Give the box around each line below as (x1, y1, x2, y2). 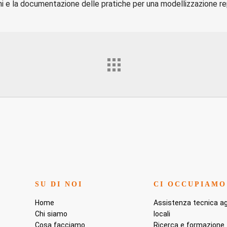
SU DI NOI (35, 180, 83, 188)
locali (154, 209, 171, 218)
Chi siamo (35, 209, 68, 218)
